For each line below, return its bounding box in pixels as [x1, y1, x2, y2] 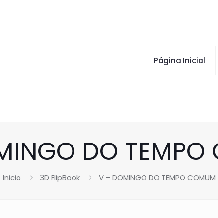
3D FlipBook [39, 172, 80, 182]
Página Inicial [154, 55, 205, 66]
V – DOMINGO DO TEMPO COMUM [98, 172, 216, 182]
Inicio [2, 172, 21, 182]
